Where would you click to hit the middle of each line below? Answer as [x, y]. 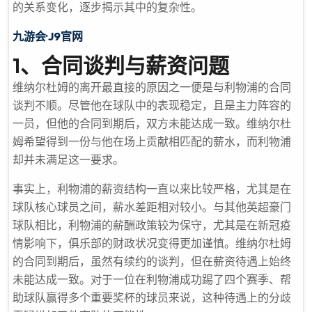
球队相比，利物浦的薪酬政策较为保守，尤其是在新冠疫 [152, 225]
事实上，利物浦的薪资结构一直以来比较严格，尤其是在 [152, 189]
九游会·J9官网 [48, 36]
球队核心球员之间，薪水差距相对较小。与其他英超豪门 [152, 207]
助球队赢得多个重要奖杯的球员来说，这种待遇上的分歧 [152, 297]
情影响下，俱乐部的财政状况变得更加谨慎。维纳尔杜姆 [152, 243]
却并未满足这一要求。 [68, 159]
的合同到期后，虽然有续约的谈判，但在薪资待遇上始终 [152, 261]
